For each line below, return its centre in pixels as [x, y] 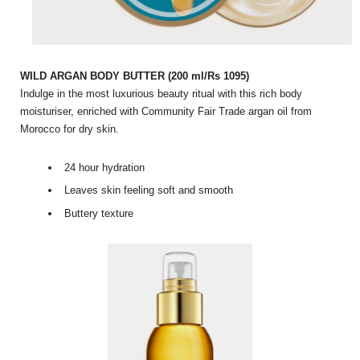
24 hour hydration [104, 167]
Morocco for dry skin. [70, 129]
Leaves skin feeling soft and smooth [149, 190]
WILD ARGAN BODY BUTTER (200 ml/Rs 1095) [135, 76]
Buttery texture [99, 213]
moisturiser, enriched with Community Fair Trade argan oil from [166, 111]
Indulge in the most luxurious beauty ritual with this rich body [161, 93]
